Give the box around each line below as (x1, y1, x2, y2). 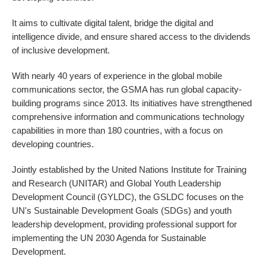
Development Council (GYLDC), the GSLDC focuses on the (12, 191, 244, 202)
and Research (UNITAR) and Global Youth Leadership (12, 178, 221, 188)
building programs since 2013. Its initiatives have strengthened (12, 97, 252, 108)
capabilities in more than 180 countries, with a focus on (12, 125, 223, 135)
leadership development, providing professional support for (12, 218, 237, 229)
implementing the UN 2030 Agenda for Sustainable (12, 232, 207, 243)
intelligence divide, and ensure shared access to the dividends (12, 31, 251, 42)
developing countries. (12, 138, 94, 149)
